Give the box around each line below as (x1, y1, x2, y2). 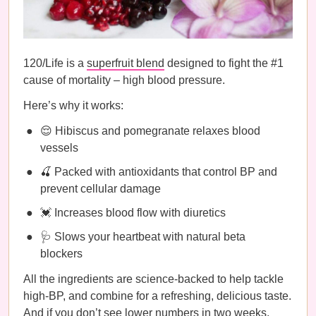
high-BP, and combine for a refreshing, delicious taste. (23, 290, 291, 302)
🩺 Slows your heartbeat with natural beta (40, 231, 245, 243)
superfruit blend (87, 57, 164, 69)
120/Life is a (23, 57, 87, 69)
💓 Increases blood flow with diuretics (40, 207, 226, 219)
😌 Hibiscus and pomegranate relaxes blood (40, 125, 260, 137)
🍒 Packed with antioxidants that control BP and (40, 166, 277, 178)
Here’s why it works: (23, 99, 123, 111)
